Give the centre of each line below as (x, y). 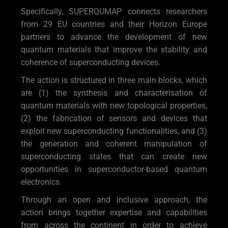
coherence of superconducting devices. (91, 63)
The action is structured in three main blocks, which (114, 80)
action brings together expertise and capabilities (114, 213)
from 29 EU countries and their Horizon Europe (114, 24)
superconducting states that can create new (114, 157)
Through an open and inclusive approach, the (114, 200)
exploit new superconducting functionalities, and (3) (114, 131)
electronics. (41, 182)
